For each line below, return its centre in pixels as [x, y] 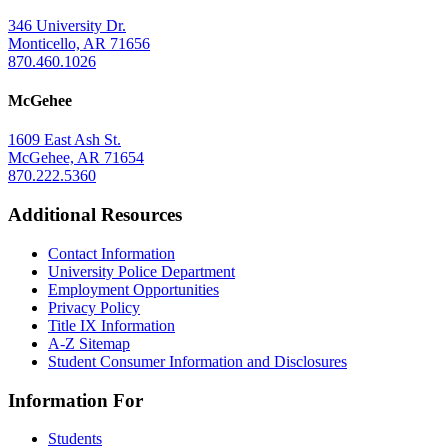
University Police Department [141, 271]
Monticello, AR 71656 [79, 43]
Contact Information [111, 253]
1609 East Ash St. [64, 140]
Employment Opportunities [133, 289]
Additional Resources [95, 215]
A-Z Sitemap [89, 343]
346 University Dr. [67, 25]
